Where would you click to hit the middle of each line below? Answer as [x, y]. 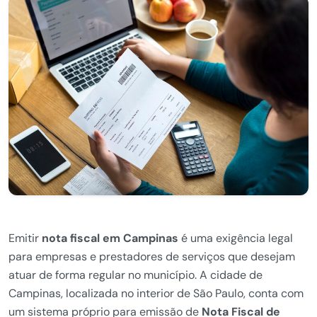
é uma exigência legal [236, 238]
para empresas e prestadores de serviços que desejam [152, 257]
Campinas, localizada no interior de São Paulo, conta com [156, 294]
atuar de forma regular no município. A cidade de [136, 275]
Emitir [25, 238]
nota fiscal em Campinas [110, 238]
